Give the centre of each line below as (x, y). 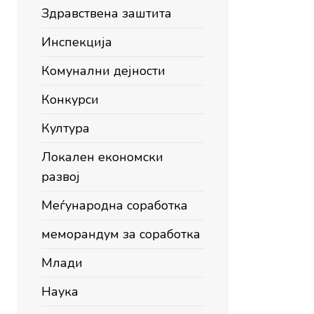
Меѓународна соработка (115, 205)
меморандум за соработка (121, 234)
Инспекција (77, 42)
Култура (66, 128)
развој (61, 177)
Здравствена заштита (107, 13)
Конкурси (70, 100)
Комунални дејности (103, 71)
